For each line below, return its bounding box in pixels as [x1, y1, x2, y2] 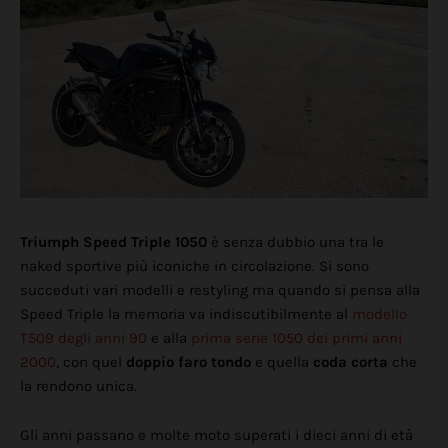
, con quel [56, 353, 126, 372]
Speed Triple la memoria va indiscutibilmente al [20, 305, 352, 324]
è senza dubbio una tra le [207, 233, 384, 252]
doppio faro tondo [126, 353, 251, 372]
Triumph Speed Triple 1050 [20, 233, 207, 252]
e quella [251, 353, 313, 372]
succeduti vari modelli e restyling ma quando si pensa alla [20, 281, 420, 300]
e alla [147, 329, 191, 348]
